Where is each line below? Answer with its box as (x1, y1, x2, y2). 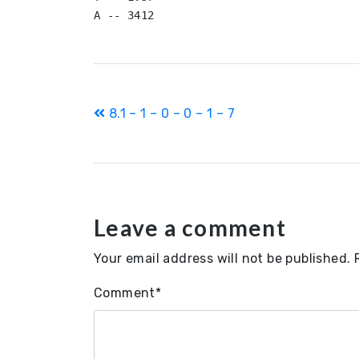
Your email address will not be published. (94, 251, 351, 266)
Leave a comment (94, 214, 286, 241)
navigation (93, 131, 225, 163)
